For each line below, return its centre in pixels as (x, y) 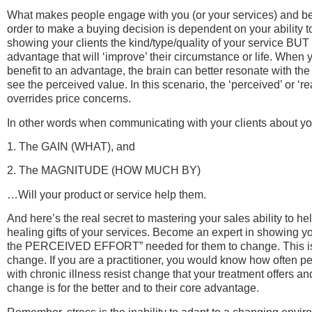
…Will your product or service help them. (107, 194)
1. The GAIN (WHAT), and (71, 147)
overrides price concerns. (69, 99)
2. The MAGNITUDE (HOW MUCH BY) (104, 171)
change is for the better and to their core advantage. (133, 288)
